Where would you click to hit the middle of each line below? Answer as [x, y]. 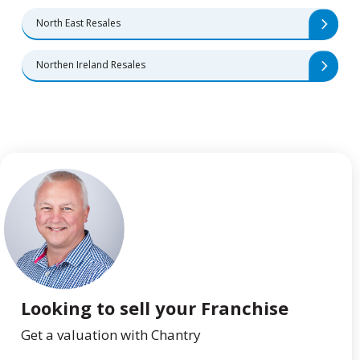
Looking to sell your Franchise [155, 308]
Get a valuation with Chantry [111, 335]
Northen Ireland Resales [91, 65]
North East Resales [79, 22]
